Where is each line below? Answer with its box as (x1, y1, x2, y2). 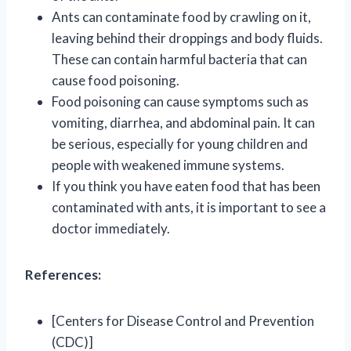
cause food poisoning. (52, 71, 179, 89)
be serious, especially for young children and (52, 135, 308, 152)
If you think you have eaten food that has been (52, 177, 320, 194)
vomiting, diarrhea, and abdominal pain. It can (52, 114, 315, 131)
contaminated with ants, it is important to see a (52, 198, 326, 215)
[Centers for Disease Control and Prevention (52, 312, 314, 329)
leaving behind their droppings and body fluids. (52, 29, 323, 46)
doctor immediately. (52, 219, 170, 237)
